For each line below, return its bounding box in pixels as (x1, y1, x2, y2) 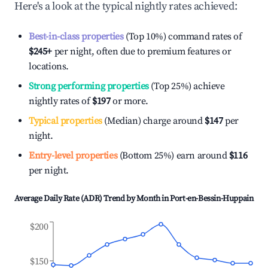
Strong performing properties (29, 80, 149, 92)
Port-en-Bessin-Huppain (170, 193, 254, 204)
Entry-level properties (29, 150, 118, 162)
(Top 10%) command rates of (123, 31, 242, 42)
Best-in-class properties (29, 31, 124, 42)
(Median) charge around (102, 115, 203, 127)
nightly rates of (29, 95, 93, 107)
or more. (110, 95, 149, 107)
